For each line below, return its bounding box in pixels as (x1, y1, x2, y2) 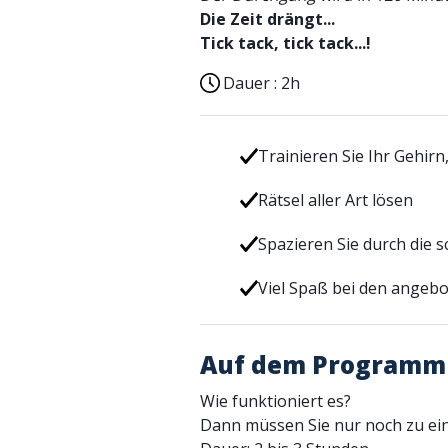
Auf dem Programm (200, 348, 446, 381)
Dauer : (223, 72, 281, 94)
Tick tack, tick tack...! (200, 32, 371, 54)
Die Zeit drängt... (200, 8, 335, 30)
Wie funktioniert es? (200, 390, 351, 412)
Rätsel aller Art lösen (257, 189, 413, 211)
